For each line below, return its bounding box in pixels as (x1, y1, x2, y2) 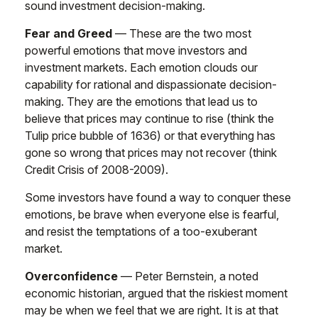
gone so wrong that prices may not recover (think (25, 146, 277, 160)
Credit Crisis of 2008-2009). (25, 163, 168, 177)
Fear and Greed (25, 26, 112, 40)
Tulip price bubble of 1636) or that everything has (25, 128, 275, 143)
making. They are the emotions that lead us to (25, 94, 258, 109)
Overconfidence (25, 269, 118, 283)
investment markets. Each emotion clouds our (25, 60, 258, 75)
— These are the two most (112, 26, 251, 40)
